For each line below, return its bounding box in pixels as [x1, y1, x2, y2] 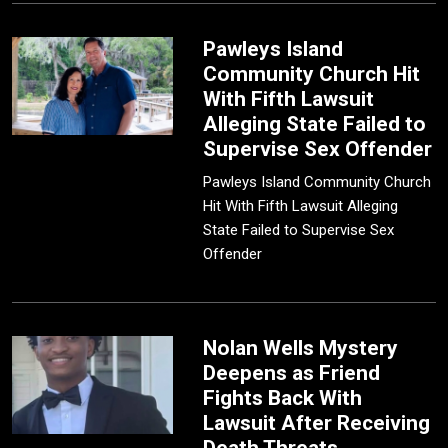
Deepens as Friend [203, 361, 381, 386]
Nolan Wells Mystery [203, 336, 399, 361]
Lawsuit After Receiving [203, 411, 431, 436]
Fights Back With [203, 386, 363, 411]
